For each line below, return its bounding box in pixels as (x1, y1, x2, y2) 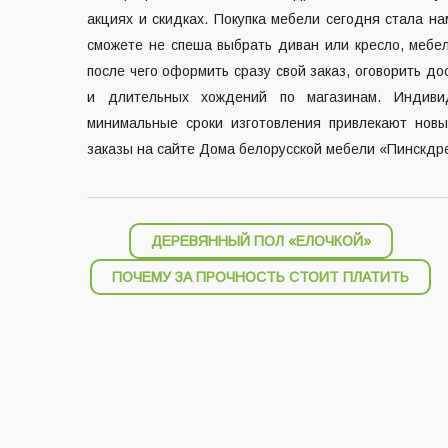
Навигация (71, 221, 220, 255)
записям (71, 287, 187, 321)
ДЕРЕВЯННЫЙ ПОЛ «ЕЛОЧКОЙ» (150, 232, 371, 249)
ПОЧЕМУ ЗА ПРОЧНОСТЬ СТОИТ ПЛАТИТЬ (112, 268, 409, 285)
